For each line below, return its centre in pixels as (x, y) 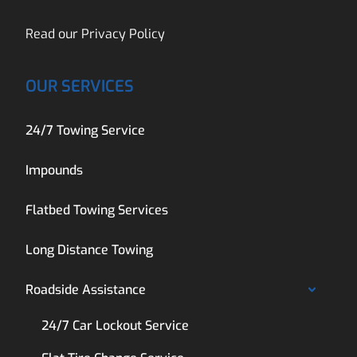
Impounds (55, 171)
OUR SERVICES (80, 87)
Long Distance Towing (90, 250)
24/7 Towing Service (86, 131)
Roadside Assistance (86, 290)
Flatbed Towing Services (97, 210)
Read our (54, 34)
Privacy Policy (124, 34)
